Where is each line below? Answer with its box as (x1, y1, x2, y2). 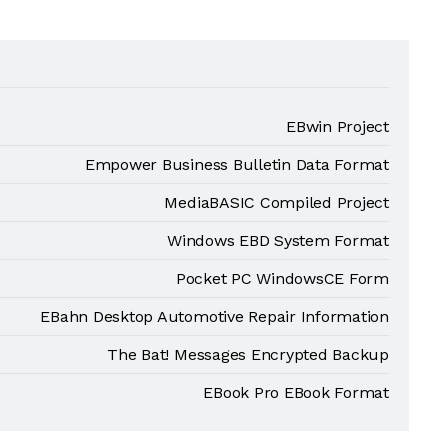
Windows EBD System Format (167, 231, 389, 250)
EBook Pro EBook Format (203, 383, 389, 402)
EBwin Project (286, 117, 389, 136)
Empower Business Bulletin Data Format (84, 155, 389, 174)
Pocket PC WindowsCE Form (175, 269, 389, 288)
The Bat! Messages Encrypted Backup (107, 345, 389, 364)
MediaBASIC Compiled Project (164, 193, 389, 212)
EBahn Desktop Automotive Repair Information (40, 307, 389, 326)
